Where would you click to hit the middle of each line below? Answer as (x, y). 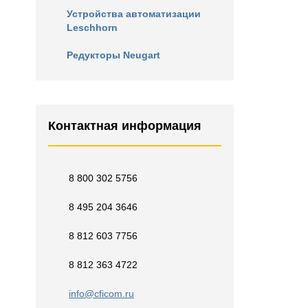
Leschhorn (92, 27)
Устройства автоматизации (134, 14)
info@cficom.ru (101, 294)
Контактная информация (125, 126)
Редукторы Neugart (113, 55)
